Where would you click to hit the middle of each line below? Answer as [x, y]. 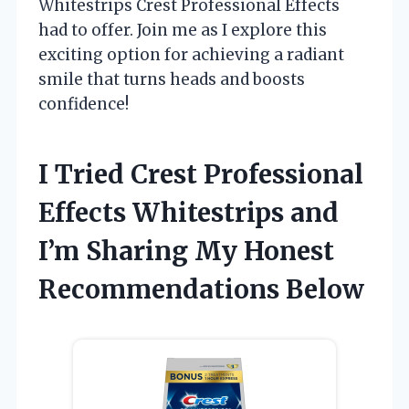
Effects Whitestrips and [189, 212]
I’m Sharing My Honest [186, 251]
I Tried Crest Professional [201, 174]
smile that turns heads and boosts [172, 79]
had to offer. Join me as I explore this [183, 30]
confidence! [84, 104]
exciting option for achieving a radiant [191, 54]
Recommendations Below [201, 289]
